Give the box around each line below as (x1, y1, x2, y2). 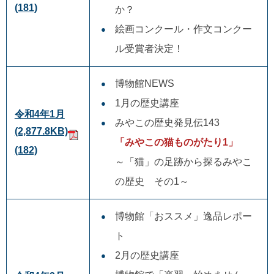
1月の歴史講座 (114, 97, 179, 108)
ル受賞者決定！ (114, 43, 183, 54)
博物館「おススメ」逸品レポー (114, 210, 252, 221)
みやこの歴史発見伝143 (114, 117, 220, 128)
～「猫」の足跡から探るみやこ (114, 156, 252, 167)
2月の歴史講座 (114, 250, 179, 261)
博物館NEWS (114, 78, 174, 89)
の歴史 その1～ (114, 176, 189, 187)
